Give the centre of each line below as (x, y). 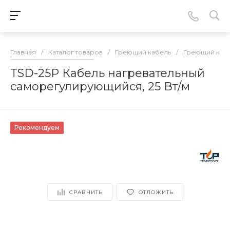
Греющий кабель (143, 52)
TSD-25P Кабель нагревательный (108, 73)
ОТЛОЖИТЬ (156, 192)
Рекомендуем (37, 128)
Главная (23, 52)
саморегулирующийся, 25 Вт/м (100, 87)
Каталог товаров (75, 52)
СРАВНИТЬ (86, 192)
